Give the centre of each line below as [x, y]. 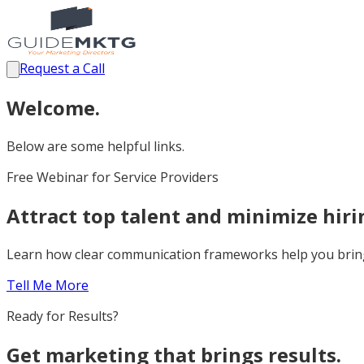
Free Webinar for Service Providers [113, 177]
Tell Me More [48, 285]
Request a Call [62, 68]
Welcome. [53, 107]
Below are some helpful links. [95, 146]
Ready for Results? [63, 316]
